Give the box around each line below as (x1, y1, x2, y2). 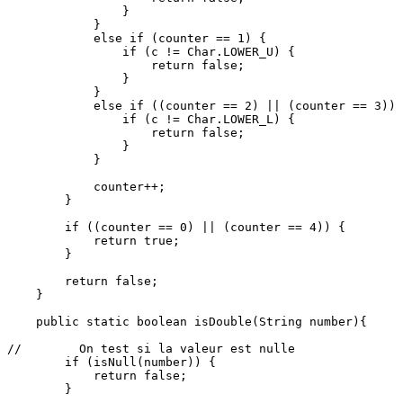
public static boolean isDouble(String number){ (7, 314, 367, 328)
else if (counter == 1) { (7, 31, 266, 45)
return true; (7, 233, 180, 247)
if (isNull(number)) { (7, 354, 216, 369)
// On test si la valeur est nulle (7, 341, 295, 355)
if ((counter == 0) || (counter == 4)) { (7, 219, 345, 234)
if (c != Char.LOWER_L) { (7, 112, 295, 126)
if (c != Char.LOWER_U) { (7, 44, 295, 58)
